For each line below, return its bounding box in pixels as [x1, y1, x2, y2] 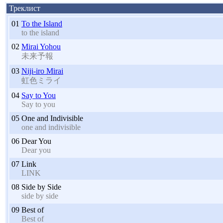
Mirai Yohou [21, 42, 61, 51]
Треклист [7, 3, 40, 12]
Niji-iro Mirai [21, 66, 63, 75]
